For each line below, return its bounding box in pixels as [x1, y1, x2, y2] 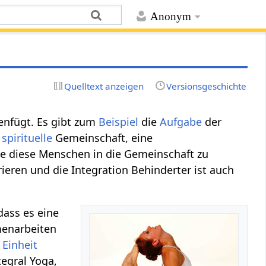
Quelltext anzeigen [64, 80, 144, 92]
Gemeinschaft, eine [52, 130, 153, 145]
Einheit [2, 237, 38, 252]
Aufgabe [160, 114, 202, 129]
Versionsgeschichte [166, 80, 246, 92]
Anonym [150, 10, 191, 23]
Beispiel [99, 114, 139, 129]
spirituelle [2, 130, 53, 145]
